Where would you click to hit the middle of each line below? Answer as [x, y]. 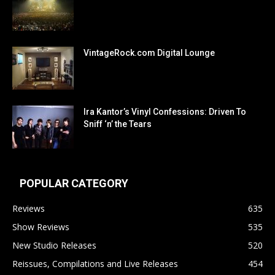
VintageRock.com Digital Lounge [149, 52]
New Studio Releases [54, 245]
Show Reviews [41, 227]
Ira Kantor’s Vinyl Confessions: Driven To [165, 111]
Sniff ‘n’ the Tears [118, 124]
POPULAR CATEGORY [74, 183]
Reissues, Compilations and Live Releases [95, 263]
